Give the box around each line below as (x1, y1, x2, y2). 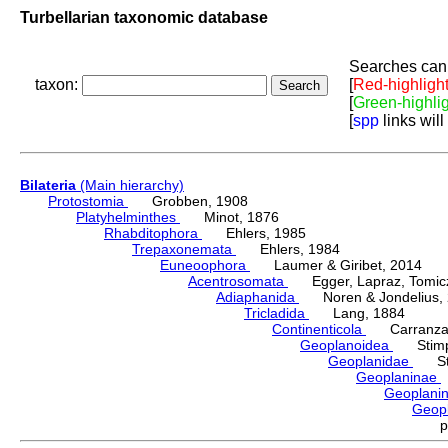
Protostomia (48, 193, 128, 210)
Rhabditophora (104, 225, 202, 242)
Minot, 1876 (180, 209, 279, 226)
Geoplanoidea (300, 337, 393, 354)
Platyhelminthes (76, 209, 180, 226)
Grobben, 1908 (128, 193, 248, 210)
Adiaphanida (216, 289, 299, 306)
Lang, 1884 (309, 305, 405, 322)
